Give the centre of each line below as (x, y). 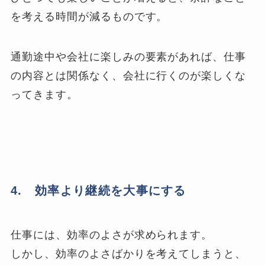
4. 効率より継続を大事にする (98, 190)
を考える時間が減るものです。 (89, 17)
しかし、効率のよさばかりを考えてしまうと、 (129, 254)
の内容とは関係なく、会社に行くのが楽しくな (129, 76)
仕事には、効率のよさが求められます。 (112, 235)
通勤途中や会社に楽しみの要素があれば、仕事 (129, 57)
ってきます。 (44, 95)
